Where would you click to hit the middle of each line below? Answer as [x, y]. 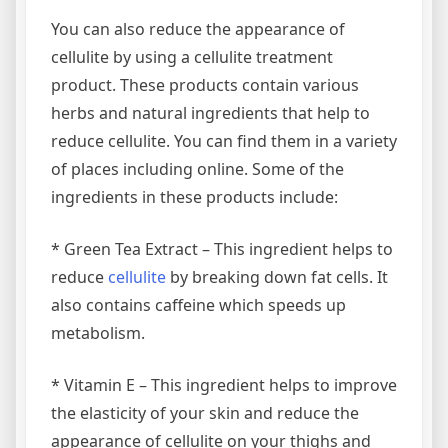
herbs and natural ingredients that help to [210, 112]
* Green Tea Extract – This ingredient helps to [222, 248]
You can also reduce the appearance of [198, 28]
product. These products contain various [205, 84]
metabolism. [98, 332]
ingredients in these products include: [194, 196]
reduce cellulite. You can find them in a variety [224, 140]
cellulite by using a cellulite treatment [192, 56]
